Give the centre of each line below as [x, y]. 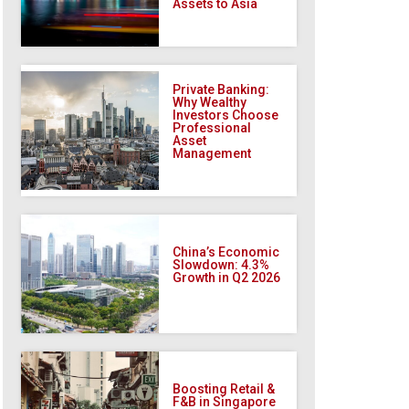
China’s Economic [226, 252]
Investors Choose [226, 115]
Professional [212, 127]
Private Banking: [221, 89]
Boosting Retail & [224, 388]
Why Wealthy [210, 102]
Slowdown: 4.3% [221, 264]
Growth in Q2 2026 [227, 277]
